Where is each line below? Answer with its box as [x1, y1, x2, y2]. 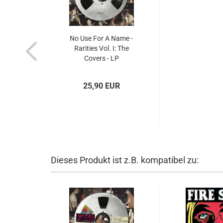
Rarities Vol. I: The [74, 44, 129, 52]
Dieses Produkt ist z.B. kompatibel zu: [51, 155, 199, 165]
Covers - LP [84, 54, 119, 62]
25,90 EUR [83, 81, 120, 91]
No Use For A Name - [70, 34, 133, 42]
